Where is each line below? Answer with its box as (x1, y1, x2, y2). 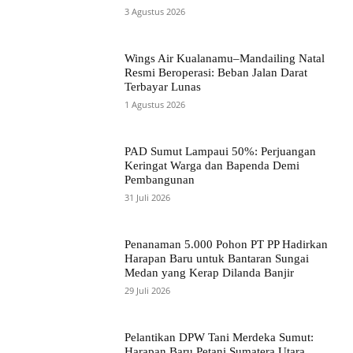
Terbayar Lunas (124, 80, 202, 94)
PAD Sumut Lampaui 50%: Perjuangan (124, 145, 317, 158)
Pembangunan (124, 173, 195, 187)
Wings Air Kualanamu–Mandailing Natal (124, 52, 325, 65)
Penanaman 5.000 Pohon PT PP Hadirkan (124, 238, 329, 251)
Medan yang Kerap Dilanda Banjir (124, 266, 295, 280)
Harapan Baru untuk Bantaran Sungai (124, 252, 310, 266)
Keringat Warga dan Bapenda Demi (124, 159, 300, 173)
